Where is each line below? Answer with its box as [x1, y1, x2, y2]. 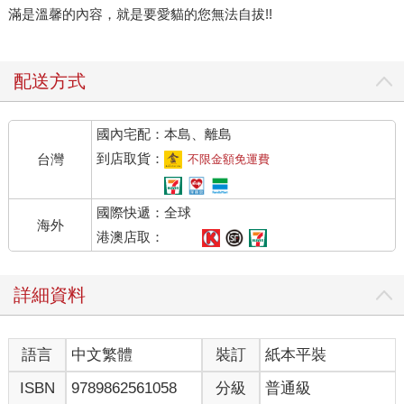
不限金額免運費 [188, 152, 271, 167]
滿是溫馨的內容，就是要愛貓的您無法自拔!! [7, 6, 272, 23]
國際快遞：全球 [96, 205, 192, 221]
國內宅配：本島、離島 [96, 126, 233, 142]
